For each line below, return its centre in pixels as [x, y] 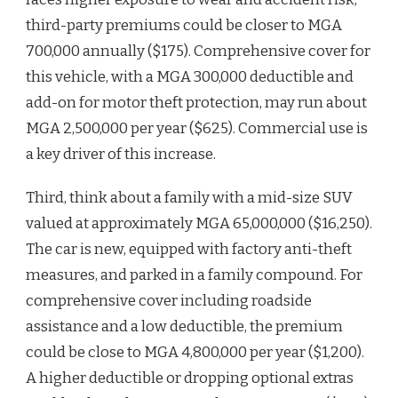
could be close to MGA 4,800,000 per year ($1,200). [195, 352]
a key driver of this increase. [121, 154]
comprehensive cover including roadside [169, 300]
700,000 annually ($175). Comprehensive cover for [198, 51]
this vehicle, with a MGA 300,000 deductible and [190, 76]
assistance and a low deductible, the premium [184, 326]
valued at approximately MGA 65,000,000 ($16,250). [199, 223]
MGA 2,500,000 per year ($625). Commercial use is [197, 128]
